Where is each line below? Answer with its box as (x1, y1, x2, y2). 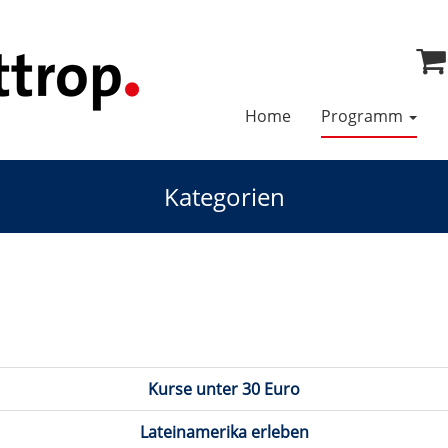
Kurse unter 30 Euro (148, 378, 300, 400)
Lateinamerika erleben (139, 421, 309, 443)
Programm (321, 105, 403, 127)
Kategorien (163, 180, 285, 213)
